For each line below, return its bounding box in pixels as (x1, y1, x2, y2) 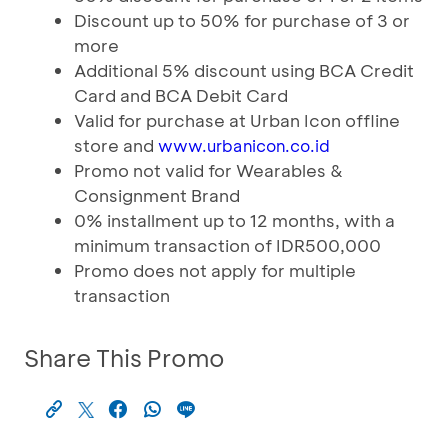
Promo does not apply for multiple (74, 259, 356, 281)
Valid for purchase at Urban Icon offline (74, 109, 400, 131)
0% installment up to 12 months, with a (74, 209, 395, 231)
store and (74, 134, 158, 156)
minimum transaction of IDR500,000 (74, 234, 381, 256)
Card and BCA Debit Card (74, 84, 288, 106)
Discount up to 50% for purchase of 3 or (74, 9, 410, 31)
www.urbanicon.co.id (158, 135, 330, 156)
